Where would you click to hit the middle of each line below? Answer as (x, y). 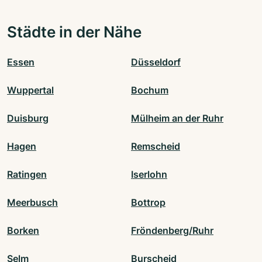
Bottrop (148, 203)
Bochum (150, 90)
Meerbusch (32, 203)
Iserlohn (149, 175)
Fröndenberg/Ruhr (172, 231)
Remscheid (156, 146)
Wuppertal (30, 90)
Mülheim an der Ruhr (177, 118)
